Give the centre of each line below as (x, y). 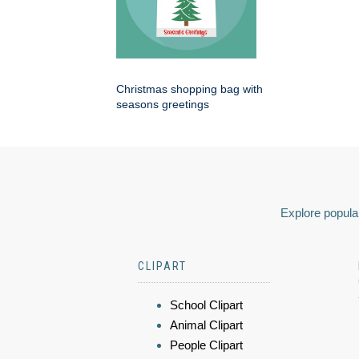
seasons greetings (163, 105)
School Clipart (206, 305)
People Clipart (206, 345)
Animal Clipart (206, 325)
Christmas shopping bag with (190, 89)
